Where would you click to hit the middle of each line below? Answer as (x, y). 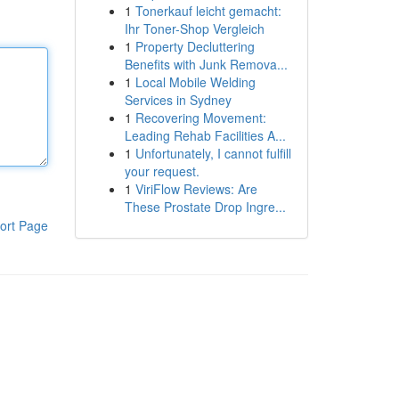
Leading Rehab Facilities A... (205, 135)
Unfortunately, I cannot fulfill (213, 153)
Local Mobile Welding (195, 82)
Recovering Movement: (200, 118)
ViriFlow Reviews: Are (196, 189)
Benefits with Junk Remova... (206, 64)
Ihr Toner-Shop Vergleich (194, 28)
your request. (162, 171)
